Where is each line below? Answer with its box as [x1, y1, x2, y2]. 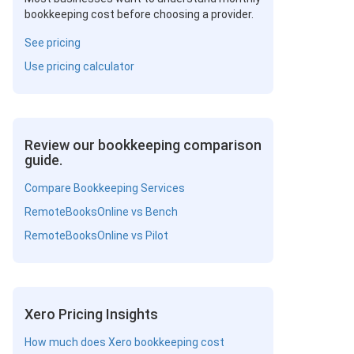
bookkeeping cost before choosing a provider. [24, 8, 254, 21]
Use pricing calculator [24, 60, 134, 73]
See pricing [24, 36, 81, 49]
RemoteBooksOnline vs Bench [24, 205, 178, 218]
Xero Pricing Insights [24, 306, 158, 322]
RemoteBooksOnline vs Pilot [24, 229, 168, 242]
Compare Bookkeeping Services [24, 182, 185, 194]
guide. [24, 152, 62, 168]
